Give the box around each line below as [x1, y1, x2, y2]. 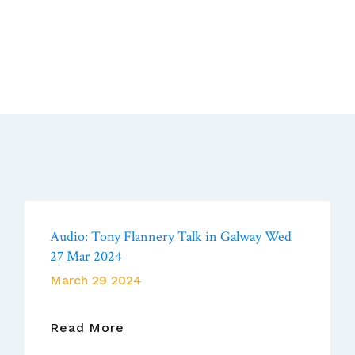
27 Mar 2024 [50, 246, 123, 265]
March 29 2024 [50, 272, 143, 288]
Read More [50, 319, 124, 335]
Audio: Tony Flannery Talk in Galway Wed [50, 227, 292, 246]
